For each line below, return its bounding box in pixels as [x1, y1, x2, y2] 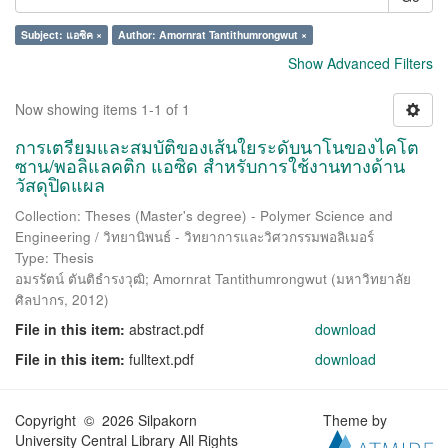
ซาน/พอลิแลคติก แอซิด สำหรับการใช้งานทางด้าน [15, 152, 405, 178]
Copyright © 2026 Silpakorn [15, 410, 197, 430]
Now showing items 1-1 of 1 [15, 99, 190, 119]
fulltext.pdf [129, 349, 194, 369]
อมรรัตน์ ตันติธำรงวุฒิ [15, 269, 145, 288]
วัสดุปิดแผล [15, 171, 105, 197]
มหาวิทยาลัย [336, 269, 411, 288]
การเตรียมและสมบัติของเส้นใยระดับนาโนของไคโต [15, 133, 419, 159]
